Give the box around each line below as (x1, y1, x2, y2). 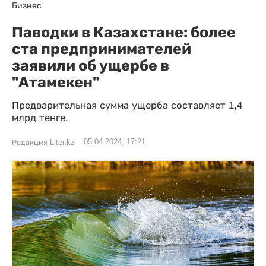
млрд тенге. (12, 112, 68, 123)
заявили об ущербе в (12, 56, 169, 74)
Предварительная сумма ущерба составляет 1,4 (12, 100, 242, 111)
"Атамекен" (12, 73, 99, 91)
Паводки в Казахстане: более (12, 23, 236, 41)
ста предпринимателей (12, 40, 191, 58)
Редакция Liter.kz (12, 138, 75, 147)
